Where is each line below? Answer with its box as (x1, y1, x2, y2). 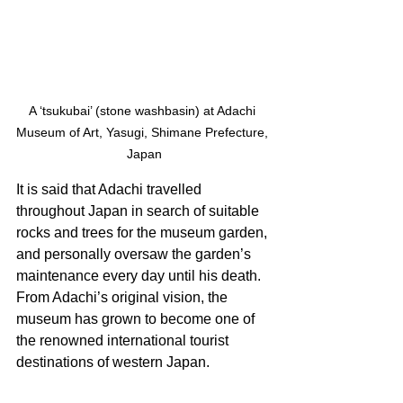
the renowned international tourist (16, 333, 232, 349)
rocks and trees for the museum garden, (16, 225, 271, 241)
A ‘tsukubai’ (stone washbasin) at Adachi (29, 103, 259, 119)
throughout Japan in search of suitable (16, 203, 263, 219)
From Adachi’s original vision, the (16, 290, 231, 306)
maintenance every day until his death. (16, 268, 264, 284)
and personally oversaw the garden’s (16, 246, 255, 263)
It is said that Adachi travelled (16, 182, 205, 198)
